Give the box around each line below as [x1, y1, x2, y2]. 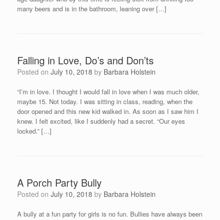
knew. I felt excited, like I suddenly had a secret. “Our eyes [17, 116, 185, 126]
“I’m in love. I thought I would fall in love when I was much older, [17, 87, 199, 96]
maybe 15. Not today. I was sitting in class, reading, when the [17, 97, 192, 106]
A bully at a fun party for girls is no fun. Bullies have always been [17, 209, 202, 219]
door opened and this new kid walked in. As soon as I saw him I [17, 107, 198, 116]
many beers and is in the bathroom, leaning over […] [17, 4, 166, 13]
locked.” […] [17, 126, 52, 136]
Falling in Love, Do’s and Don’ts [17, 53, 154, 67]
